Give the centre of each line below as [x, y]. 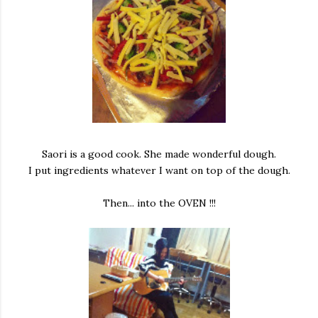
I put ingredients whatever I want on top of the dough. [159, 170]
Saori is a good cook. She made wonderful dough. [159, 154]
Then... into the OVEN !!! [159, 203]
